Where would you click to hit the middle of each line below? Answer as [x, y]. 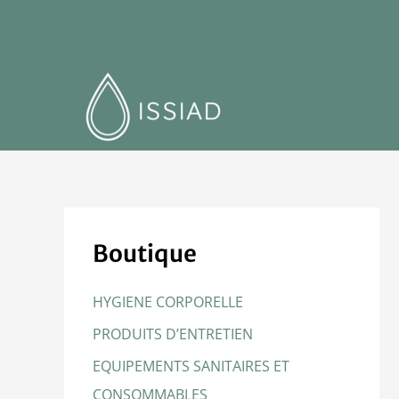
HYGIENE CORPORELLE [168, 301]
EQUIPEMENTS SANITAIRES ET [191, 366]
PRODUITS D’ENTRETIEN [173, 334]
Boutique [145, 254]
